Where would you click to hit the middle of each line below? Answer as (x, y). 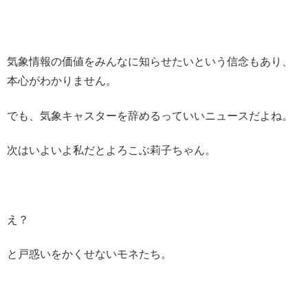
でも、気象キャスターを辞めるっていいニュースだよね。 (150, 115)
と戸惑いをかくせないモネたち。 (89, 254)
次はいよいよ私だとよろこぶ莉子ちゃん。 (111, 151)
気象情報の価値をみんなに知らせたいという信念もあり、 (150, 62)
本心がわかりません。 (62, 81)
